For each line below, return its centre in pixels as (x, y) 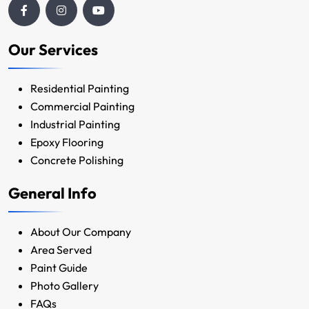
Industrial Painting (75, 124)
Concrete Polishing (77, 160)
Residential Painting (80, 89)
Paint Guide (59, 267)
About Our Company (81, 231)
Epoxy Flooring (67, 142)
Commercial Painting (82, 107)
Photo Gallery (64, 285)
